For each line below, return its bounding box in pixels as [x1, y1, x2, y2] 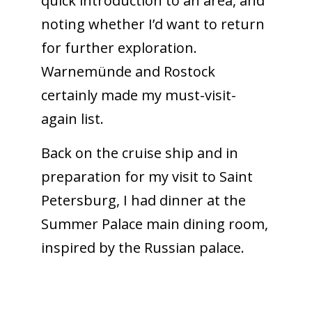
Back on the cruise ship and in [40, 143, 238, 162]
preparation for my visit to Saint [40, 166, 253, 186]
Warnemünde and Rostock [40, 61, 215, 81]
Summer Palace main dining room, [40, 214, 268, 233]
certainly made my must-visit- [40, 85, 236, 104]
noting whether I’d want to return [40, 14, 265, 33]
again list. [40, 109, 104, 128]
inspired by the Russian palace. [40, 237, 244, 257]
